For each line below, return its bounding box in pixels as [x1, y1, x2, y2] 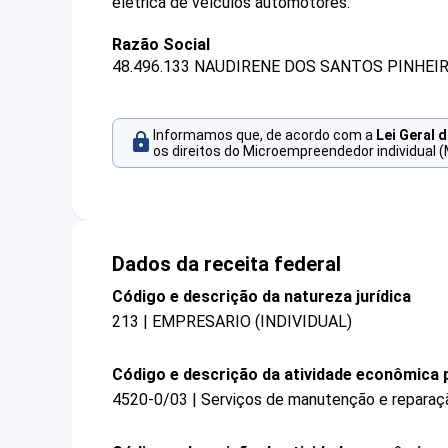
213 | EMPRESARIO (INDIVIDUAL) [112, 311, 352, 331]
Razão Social [112, 35, 210, 54]
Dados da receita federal [112, 251, 341, 276]
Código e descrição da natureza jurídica [112, 286, 411, 306]
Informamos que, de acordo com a [153, 127, 376, 144]
